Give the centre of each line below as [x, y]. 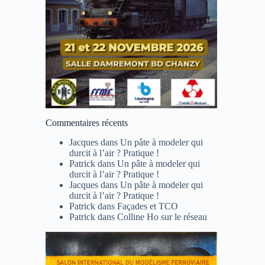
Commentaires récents [86, 122]
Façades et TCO [147, 206]
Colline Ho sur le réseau [162, 216]
